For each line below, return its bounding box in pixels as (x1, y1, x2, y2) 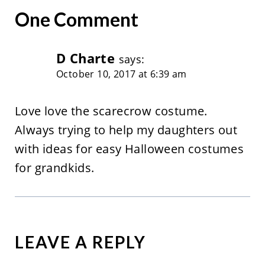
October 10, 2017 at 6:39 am (56, 67, 187, 80)
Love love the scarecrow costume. (14, 102, 208, 119)
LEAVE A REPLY (14, 231, 146, 252)
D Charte (56, 49, 115, 67)
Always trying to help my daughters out (14, 121, 238, 138)
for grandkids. (14, 159, 95, 176)
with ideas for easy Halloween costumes (14, 140, 244, 157)
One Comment (14, 7, 138, 31)
